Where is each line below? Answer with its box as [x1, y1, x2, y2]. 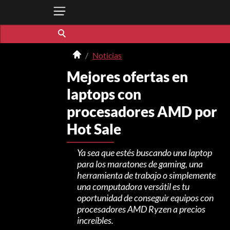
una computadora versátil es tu [76, 180, 189, 192]
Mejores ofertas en [66, 67, 188, 85]
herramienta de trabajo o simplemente [76, 169, 216, 181]
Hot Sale [66, 120, 121, 138]
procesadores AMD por [66, 102, 217, 120]
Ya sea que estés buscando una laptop [76, 146, 212, 158]
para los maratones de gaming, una [76, 158, 203, 169]
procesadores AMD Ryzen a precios [76, 203, 205, 215]
